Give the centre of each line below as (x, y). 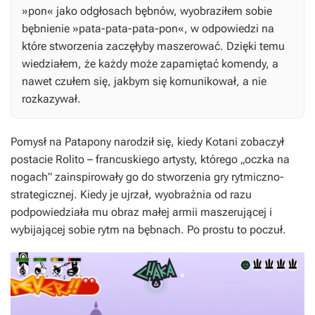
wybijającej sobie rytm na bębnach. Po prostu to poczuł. (148, 230)
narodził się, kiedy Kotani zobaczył (198, 142)
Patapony (88, 142)
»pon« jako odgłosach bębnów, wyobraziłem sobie (147, 11)
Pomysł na (38, 142)
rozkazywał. (51, 99)
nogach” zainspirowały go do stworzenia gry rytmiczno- (147, 177)
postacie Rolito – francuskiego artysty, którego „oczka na (150, 160)
